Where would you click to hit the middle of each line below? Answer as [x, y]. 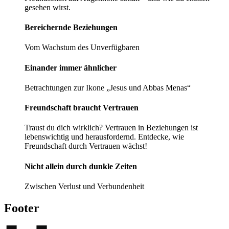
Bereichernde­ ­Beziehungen [71, 28]
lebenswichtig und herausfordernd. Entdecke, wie [104, 137]
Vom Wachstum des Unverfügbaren [82, 48]
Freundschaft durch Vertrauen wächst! [86, 146]
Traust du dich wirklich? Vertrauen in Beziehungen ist [111, 128]
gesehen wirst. [48, 7]
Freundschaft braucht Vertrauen [82, 108]
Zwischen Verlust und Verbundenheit [84, 186]
